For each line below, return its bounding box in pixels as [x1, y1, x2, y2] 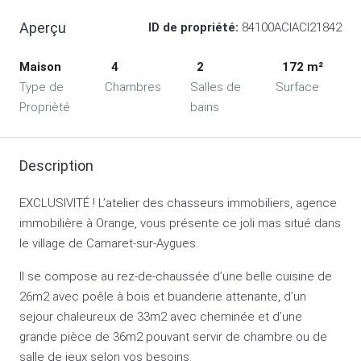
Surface [276, 79, 319, 94]
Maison [19, 59, 61, 74]
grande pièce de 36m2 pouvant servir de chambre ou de [19, 329, 327, 344]
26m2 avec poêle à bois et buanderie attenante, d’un [19, 288, 306, 304]
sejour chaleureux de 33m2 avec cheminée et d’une [19, 309, 302, 324]
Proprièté [19, 99, 70, 114]
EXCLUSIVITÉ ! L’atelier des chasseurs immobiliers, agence [19, 195, 337, 210]
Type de [19, 79, 64, 94]
